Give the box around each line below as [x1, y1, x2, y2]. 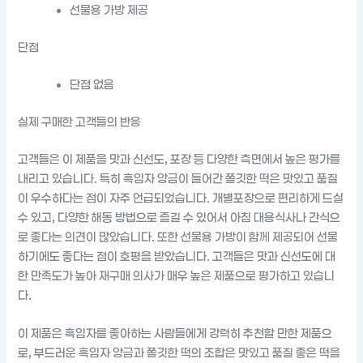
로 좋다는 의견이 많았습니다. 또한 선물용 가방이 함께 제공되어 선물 [18, 229, 339, 244]
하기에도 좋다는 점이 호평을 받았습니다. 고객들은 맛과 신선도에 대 [18, 249, 336, 263]
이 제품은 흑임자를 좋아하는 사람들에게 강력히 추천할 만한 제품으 [18, 327, 333, 341]
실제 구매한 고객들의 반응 [18, 114, 142, 129]
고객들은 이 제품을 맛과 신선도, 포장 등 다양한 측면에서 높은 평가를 [18, 152, 341, 166]
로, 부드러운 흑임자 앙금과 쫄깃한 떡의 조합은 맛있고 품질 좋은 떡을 [18, 346, 341, 361]
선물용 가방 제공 [70, 3, 149, 18]
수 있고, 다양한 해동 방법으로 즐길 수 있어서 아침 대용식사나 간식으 [18, 210, 341, 224]
